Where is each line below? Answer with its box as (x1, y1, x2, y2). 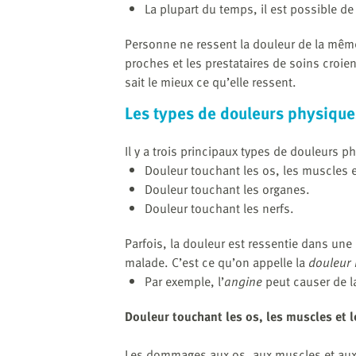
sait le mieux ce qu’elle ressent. (125, 72, 300, 92)
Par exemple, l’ (145, 271, 224, 291)
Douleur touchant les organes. (145, 179, 310, 199)
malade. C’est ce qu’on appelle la (125, 252, 308, 272)
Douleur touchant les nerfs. (145, 198, 294, 218)
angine (224, 271, 265, 291)
